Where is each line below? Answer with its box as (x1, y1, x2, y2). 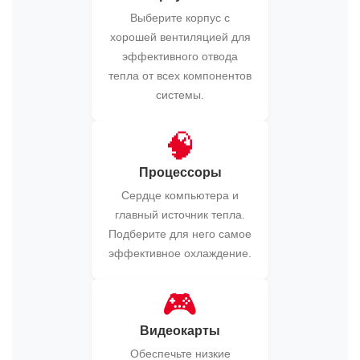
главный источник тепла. (115, 208, 245, 221)
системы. (156, 88, 204, 101)
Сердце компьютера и (121, 189, 239, 202)
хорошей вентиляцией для (109, 31, 251, 43)
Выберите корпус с (130, 11, 230, 24)
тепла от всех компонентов (108, 69, 252, 82)
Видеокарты (140, 324, 220, 337)
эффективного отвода (122, 50, 238, 63)
